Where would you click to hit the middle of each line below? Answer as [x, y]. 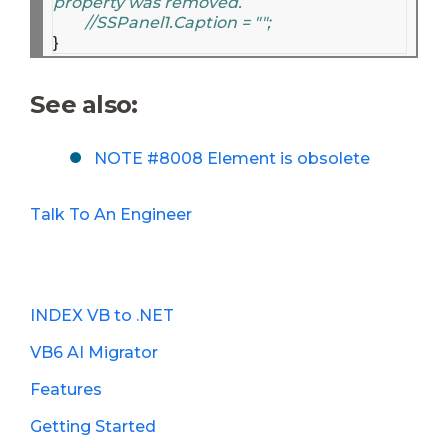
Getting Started [93, 427]
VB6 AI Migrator [94, 353]
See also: [87, 105]
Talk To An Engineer [111, 215]
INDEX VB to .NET [102, 316]
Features [66, 390]
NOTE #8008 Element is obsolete [232, 158]
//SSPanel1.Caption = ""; [178, 22]
